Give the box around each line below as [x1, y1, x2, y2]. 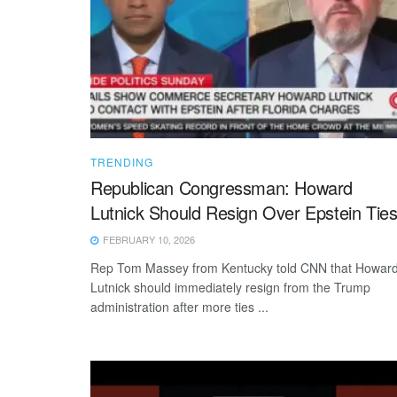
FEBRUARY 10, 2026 [100, 231, 195, 246]
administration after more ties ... [90, 297, 269, 315]
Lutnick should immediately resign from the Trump [90, 277, 370, 296]
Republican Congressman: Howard [90, 174, 354, 200]
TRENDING [90, 153, 153, 169]
